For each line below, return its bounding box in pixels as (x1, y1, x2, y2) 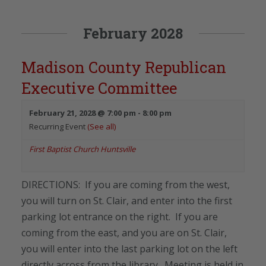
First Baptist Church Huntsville (29, 143, 135, 154)
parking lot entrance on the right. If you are (21, 210, 218, 223)
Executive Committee (21, 77, 177, 98)
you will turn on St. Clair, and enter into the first (21, 194, 232, 207)
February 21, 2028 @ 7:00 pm (29, 107, 136, 118)
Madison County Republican (21, 56, 226, 77)
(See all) (87, 121, 116, 132)
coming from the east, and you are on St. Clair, (21, 226, 227, 239)
